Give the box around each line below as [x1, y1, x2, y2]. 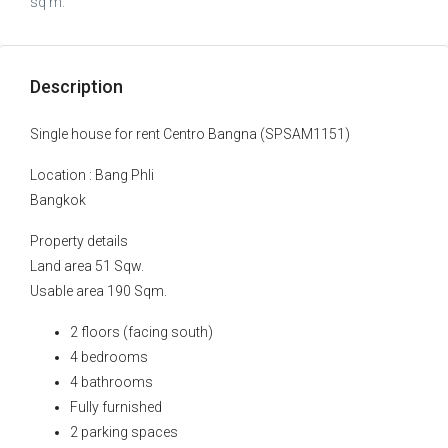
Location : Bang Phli [30, 167, 154, 183]
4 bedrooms [70, 349, 148, 365]
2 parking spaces [70, 424, 178, 440]
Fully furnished [70, 399, 162, 415]
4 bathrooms [70, 374, 153, 390]
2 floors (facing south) [70, 324, 213, 340]
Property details [30, 233, 128, 249]
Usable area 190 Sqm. [30, 283, 167, 299]
